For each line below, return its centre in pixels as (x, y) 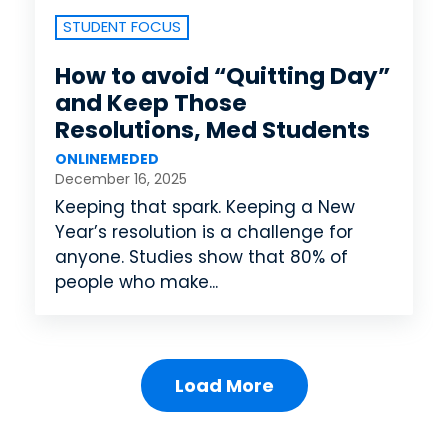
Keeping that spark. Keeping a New (205, 207)
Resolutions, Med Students (212, 130)
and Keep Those (151, 103)
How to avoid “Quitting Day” (222, 76)
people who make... (136, 282)
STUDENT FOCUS (122, 27)
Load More (224, 386)
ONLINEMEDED (107, 159)
